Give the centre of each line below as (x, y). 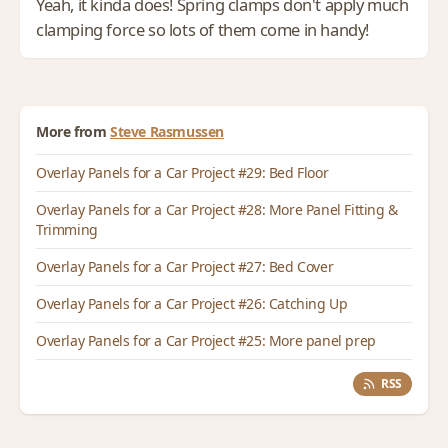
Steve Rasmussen (166, 131)
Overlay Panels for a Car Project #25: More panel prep (206, 340)
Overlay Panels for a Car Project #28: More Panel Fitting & (217, 209)
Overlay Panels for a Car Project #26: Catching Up (192, 303)
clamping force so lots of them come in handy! (203, 29)
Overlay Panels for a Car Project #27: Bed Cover (185, 266)
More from (71, 131)
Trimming (67, 229)
